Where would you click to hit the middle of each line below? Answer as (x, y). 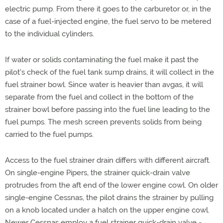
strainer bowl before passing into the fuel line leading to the (108, 110)
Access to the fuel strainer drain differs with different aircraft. (108, 160)
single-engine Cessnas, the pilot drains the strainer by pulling (109, 198)
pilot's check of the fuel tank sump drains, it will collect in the (110, 72)
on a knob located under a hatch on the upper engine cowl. (107, 210)
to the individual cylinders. (50, 34)
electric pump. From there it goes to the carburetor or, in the (108, 9)
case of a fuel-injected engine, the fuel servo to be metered (108, 21)
